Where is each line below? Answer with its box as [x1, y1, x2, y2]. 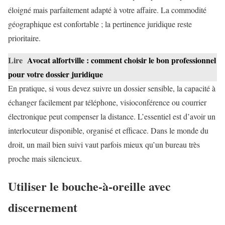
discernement [8, 198, 77, 216]
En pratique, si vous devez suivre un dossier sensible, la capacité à [8, 82, 215, 93]
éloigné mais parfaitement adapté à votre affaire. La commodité [8, 4, 206, 15]
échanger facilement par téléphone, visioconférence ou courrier [8, 96, 206, 107]
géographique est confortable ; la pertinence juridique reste [8, 18, 192, 29]
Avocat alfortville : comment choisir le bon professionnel [27, 54, 216, 66]
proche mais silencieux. [8, 153, 82, 164]
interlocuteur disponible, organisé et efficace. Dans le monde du [8, 125, 208, 136]
